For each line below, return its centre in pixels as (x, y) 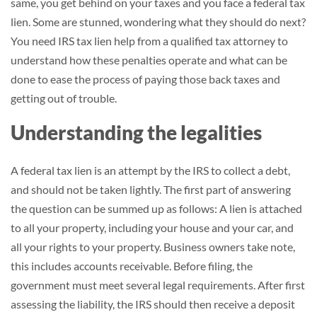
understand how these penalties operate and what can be (149, 60)
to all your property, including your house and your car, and (152, 227)
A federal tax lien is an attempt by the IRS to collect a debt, (150, 170)
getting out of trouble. (64, 98)
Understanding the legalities (136, 132)
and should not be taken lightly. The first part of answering (151, 189)
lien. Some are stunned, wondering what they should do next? (158, 22)
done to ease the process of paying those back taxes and (145, 79)
